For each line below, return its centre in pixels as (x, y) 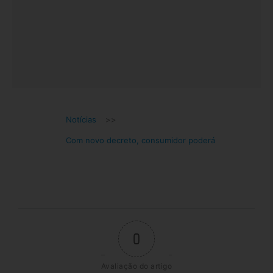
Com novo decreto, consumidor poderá (140, 140)
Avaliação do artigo (136, 266)
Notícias (81, 120)
